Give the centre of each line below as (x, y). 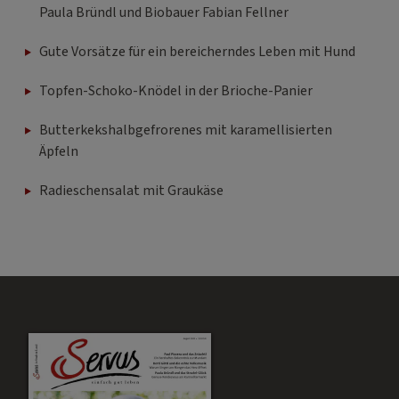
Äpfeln (59, 151)
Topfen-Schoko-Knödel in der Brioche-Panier (176, 90)
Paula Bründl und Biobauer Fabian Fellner (164, 12)
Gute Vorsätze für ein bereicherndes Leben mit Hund (197, 51)
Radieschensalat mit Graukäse (131, 190)
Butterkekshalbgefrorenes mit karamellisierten (186, 130)
